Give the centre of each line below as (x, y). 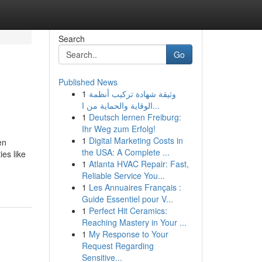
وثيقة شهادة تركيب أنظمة (132, 94)
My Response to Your (128, 234)
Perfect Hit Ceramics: (128, 211)
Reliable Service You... (123, 175)
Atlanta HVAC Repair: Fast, (139, 164)
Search (71, 39)
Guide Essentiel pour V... (127, 199)
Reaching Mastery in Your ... (134, 222)
